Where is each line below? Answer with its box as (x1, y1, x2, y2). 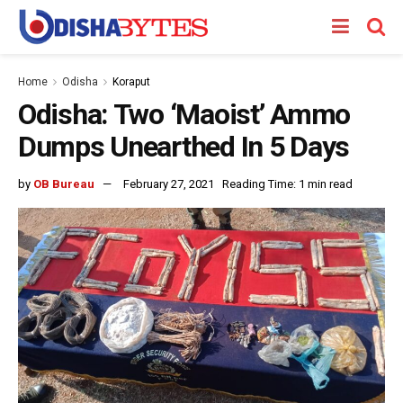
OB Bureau (33, 176, 94, 191)
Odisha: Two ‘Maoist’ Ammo (18, 97, 350, 131)
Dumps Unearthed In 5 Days (18, 130, 349, 164)
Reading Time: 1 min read (222, 176, 353, 191)
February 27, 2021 (123, 176, 214, 191)
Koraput (112, 76, 150, 88)
